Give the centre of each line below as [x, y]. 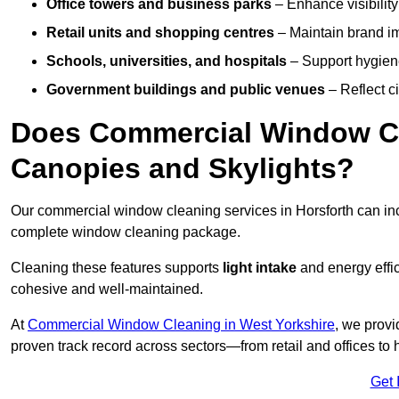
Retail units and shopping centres [160, 33]
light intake [261, 268]
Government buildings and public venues [186, 90]
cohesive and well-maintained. [107, 289]
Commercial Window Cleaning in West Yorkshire [181, 325]
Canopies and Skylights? [183, 169]
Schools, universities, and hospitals [167, 61]
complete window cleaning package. [126, 232]
